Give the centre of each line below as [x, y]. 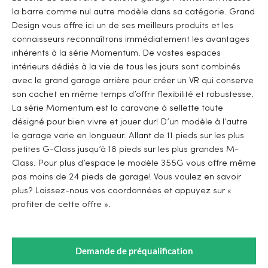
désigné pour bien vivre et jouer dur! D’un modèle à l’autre [130, 122]
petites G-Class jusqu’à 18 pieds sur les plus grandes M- [125, 150]
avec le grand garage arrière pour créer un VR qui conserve [133, 81]
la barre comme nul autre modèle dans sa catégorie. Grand [133, 12]
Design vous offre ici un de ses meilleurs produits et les [123, 26]
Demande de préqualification [134, 250]
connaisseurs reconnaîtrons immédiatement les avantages [131, 39]
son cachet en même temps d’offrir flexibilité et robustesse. [133, 95]
